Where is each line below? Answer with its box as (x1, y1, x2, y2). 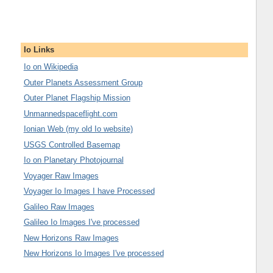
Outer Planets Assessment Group (23, 77, 143, 87)
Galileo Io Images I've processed (23, 218, 140, 227)
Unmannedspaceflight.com (23, 108, 118, 118)
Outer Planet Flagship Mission (23, 93, 130, 103)
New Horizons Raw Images (23, 233, 119, 243)
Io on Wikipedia (23, 62, 78, 72)
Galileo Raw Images (23, 202, 94, 211)
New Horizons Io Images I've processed (23, 249, 164, 258)
